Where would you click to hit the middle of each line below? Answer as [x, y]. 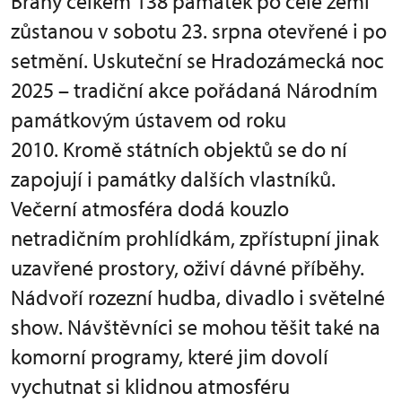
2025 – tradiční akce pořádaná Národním [194, 90]
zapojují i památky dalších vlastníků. [173, 179]
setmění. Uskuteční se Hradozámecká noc [197, 60]
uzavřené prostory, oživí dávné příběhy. [188, 267]
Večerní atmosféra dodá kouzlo [150, 208]
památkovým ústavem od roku [149, 119]
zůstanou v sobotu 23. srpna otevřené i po [199, 31]
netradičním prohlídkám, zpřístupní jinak [195, 238]
